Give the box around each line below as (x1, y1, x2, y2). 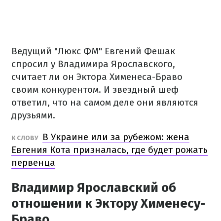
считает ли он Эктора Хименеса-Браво (11, 71, 183, 82)
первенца (11, 157, 55, 168)
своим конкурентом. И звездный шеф (11, 84, 179, 95)
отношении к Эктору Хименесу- (11, 196, 205, 211)
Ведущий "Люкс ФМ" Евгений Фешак (11, 45, 175, 57)
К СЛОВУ (11, 134, 40, 142)
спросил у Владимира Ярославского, (11, 58, 175, 70)
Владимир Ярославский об (11, 180, 176, 195)
